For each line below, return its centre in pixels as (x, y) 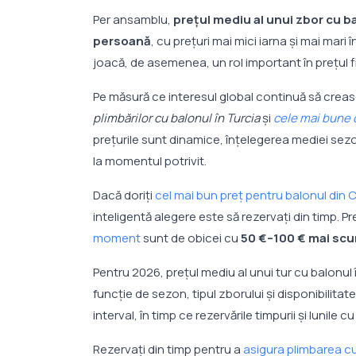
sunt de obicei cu (191, 238)
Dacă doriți (124, 195)
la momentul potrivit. (150, 161)
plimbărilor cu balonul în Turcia (176, 118)
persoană (122, 41)
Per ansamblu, (133, 20)
